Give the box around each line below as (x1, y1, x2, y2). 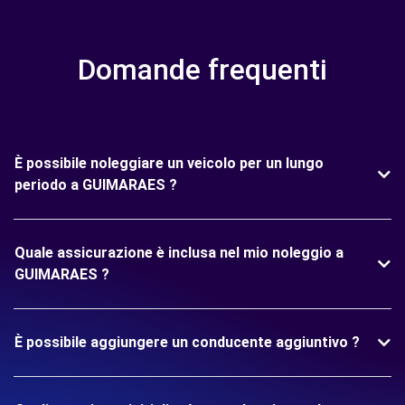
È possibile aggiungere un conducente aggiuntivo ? (14, 334, 360, 352)
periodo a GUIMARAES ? (14, 176, 177, 194)
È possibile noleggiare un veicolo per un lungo (14, 155, 324, 173)
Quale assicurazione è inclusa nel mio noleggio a (14, 244, 344, 262)
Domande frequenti (78, 52, 327, 88)
